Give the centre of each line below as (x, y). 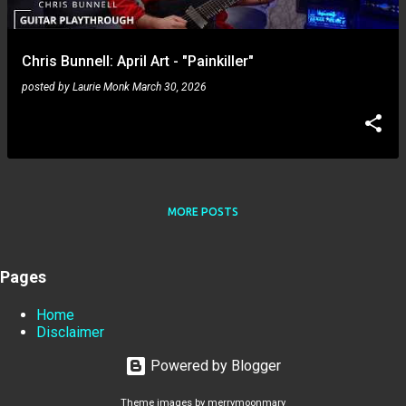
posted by (47, 87)
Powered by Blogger (214, 366)
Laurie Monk (101, 87)
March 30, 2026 (169, 87)
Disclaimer (70, 333)
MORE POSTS (203, 212)
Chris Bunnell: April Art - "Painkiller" (138, 61)
